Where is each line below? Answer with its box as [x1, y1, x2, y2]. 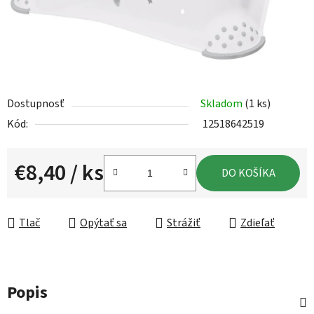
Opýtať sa [80, 215, 127, 231]
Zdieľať [240, 215, 275, 231]
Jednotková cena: [13, 187, 96, 203]
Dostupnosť [7, 96, 64, 112]
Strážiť [167, 215, 200, 231]
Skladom [200, 96, 245, 112]
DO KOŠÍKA [221, 165, 275, 182]
